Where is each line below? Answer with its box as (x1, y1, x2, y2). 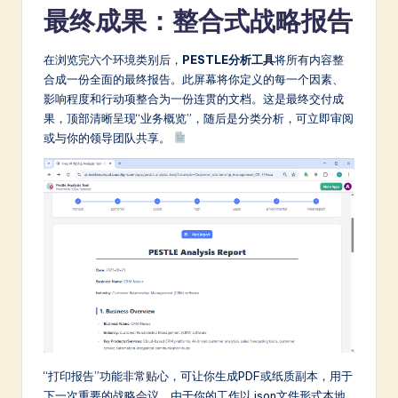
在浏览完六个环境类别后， (44, 52, 182, 68)
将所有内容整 (275, 52, 344, 68)
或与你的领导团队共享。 (44, 131, 173, 146)
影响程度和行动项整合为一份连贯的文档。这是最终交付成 (44, 92, 344, 107)
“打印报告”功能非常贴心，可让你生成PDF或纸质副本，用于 (44, 368, 353, 383)
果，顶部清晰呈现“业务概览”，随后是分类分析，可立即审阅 (44, 111, 354, 126)
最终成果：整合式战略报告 (44, 4, 353, 38)
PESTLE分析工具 (182, 52, 275, 68)
